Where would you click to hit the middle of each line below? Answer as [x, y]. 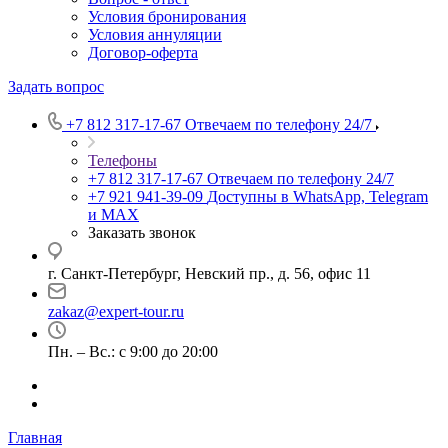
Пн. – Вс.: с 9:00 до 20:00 [133, 351]
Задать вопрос [56, 86]
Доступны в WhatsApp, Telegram [317, 196]
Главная [35, 437]
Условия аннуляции [155, 34]
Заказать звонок [142, 232]
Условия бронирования [167, 16]
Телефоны [122, 160]
